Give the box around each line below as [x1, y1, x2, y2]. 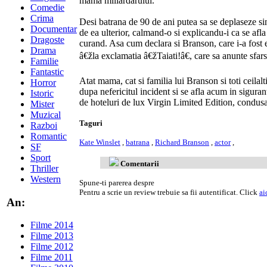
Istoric [30, 88, 54, 98]
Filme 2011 [30, 252, 73, 263]
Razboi [30, 120, 57, 131]
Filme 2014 [30, 220, 73, 231]
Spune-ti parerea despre [79, 178, 154, 187]
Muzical [30, 109, 61, 120]
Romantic [30, 131, 67, 141]
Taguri [79, 119, 103, 128]
